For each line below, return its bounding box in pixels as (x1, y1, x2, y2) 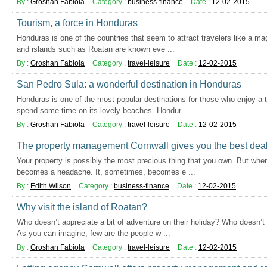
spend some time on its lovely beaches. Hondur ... (17, 106, 191, 115)
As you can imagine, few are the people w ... (17, 229, 170, 238)
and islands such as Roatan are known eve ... (17, 45, 175, 54)
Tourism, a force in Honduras (17, 18, 138, 28)
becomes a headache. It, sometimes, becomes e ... (17, 167, 195, 176)
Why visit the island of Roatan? (17, 202, 147, 212)
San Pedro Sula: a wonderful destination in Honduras (17, 79, 241, 89)
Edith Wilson (30, 182, 71, 190)
